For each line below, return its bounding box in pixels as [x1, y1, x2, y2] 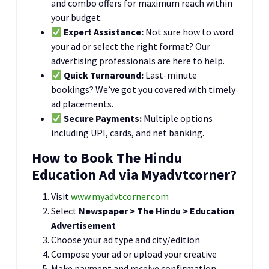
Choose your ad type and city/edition [51, 233, 200, 246]
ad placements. [51, 97, 113, 110]
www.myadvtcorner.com [71, 190, 169, 202]
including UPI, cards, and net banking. [51, 126, 204, 139]
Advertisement [51, 219, 116, 231]
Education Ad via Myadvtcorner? [32, 165, 237, 184]
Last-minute [144, 68, 198, 81]
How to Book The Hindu [32, 148, 182, 167]
